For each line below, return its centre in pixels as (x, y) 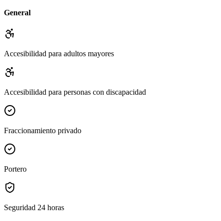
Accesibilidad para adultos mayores (59, 53)
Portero (15, 169)
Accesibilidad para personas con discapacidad (75, 92)
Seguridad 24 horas (34, 207)
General (17, 12)
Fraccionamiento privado (43, 130)
